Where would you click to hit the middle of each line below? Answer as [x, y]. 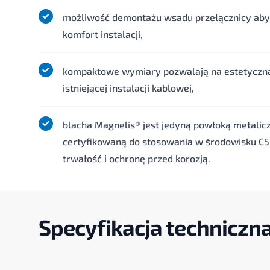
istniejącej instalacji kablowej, [128, 88]
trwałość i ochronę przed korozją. [137, 158]
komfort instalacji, [103, 34]
